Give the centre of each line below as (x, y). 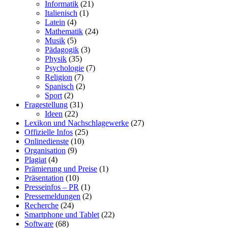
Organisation (45, 151)
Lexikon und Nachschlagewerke (77, 123)
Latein (55, 22)
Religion (59, 77)
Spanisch (59, 87)
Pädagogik (62, 50)
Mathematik (64, 32)
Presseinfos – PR (52, 187)
